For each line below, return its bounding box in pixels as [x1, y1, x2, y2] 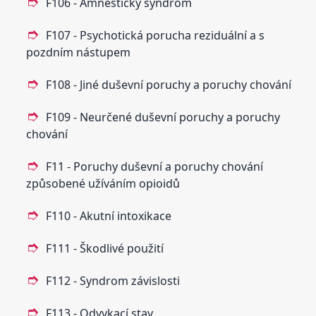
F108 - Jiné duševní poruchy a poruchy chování [46, 76, 292, 92]
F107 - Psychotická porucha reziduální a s [46, 27, 265, 43]
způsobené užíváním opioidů [26, 175, 181, 191]
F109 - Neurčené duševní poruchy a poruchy [46, 109, 281, 125]
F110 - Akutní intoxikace [46, 207, 172, 224]
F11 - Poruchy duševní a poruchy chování [46, 158, 264, 174]
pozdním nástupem [26, 44, 131, 60]
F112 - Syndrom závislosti [46, 272, 181, 288]
